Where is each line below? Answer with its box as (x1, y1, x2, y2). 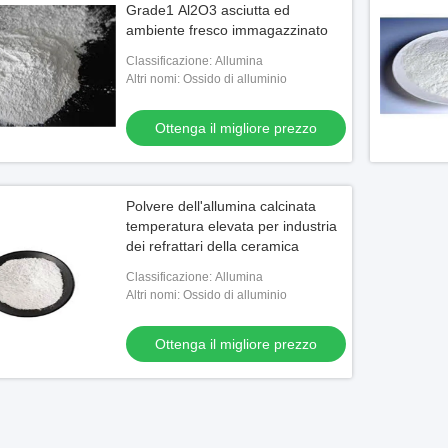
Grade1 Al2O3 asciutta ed (126, 2, 290, 18)
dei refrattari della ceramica (126, 238, 299, 254)
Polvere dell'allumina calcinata (126, 198, 316, 214)
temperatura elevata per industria (126, 218, 337, 234)
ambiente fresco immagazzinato (126, 22, 328, 38)
